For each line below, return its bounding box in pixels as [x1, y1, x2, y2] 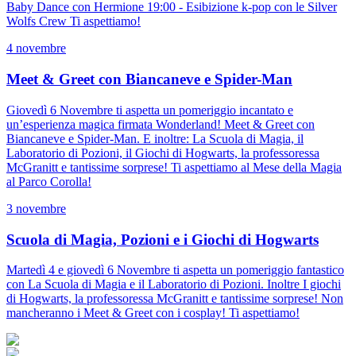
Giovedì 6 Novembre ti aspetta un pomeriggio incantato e [6, 103, 293, 117]
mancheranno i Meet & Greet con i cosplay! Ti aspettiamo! [6, 306, 300, 320]
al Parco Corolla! [6, 174, 91, 188]
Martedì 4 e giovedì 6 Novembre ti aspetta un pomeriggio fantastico [6, 263, 344, 277]
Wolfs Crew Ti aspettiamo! [6, 14, 141, 29]
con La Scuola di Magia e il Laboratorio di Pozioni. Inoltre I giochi [6, 277, 341, 292]
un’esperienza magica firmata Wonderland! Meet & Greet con [6, 117, 315, 131]
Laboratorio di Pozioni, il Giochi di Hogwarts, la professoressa [6, 145, 319, 160]
